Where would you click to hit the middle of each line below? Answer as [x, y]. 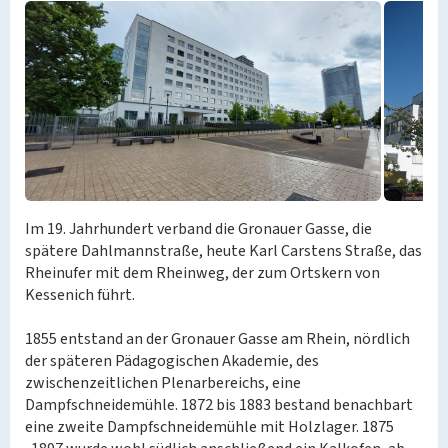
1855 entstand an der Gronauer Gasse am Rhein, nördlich [217, 339]
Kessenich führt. [80, 295]
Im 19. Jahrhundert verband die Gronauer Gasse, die [198, 229]
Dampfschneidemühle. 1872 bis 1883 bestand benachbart [219, 405]
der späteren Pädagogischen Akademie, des [172, 361]
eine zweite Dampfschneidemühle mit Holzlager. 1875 [209, 427]
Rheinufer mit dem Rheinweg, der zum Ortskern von [202, 273]
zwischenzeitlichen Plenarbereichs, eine [163, 383]
